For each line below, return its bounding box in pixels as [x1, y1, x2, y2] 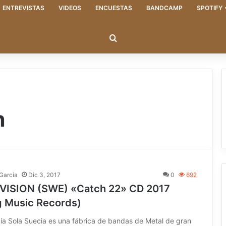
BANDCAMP [146, 4, 183, 12]
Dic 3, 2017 [28, 171, 61, 179]
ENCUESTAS [95, 4, 132, 12]
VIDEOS [58, 4, 81, 12]
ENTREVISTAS [2, 4, 44, 12]
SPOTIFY [196, 4, 222, 12]
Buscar [117, 33, 143, 43]
